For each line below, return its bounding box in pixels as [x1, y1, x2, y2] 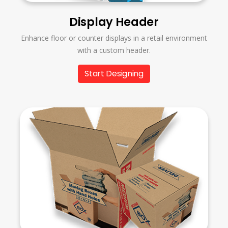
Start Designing [84, 68, 144, 79]
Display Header [69, 14, 159, 30]
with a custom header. [77, 45, 151, 55]
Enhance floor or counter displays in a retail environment [21, 33, 207, 43]
